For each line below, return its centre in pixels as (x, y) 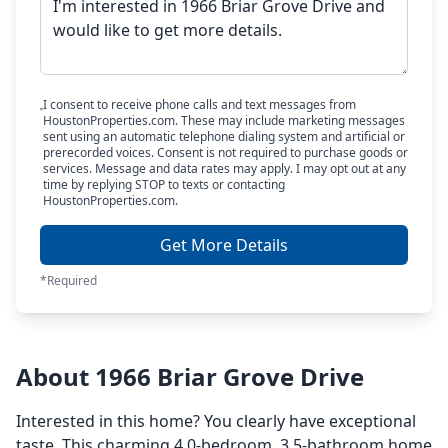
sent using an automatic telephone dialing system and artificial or (223, 136)
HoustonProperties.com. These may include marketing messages (223, 120)
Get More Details (224, 245)
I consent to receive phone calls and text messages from (199, 104)
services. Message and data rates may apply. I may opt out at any (224, 168)
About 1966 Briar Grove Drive (190, 376)
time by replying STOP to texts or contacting (163, 184)
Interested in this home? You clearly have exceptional (216, 421)
